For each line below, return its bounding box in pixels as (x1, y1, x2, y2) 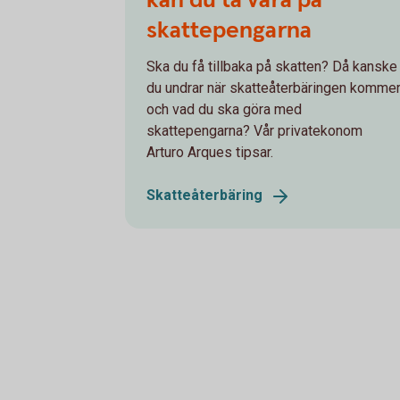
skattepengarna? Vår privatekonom (146, 121, 362, 139)
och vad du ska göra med (146, 100, 302, 118)
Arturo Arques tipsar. (146, 143, 273, 161)
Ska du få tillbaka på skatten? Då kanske (146, 57, 397, 75)
